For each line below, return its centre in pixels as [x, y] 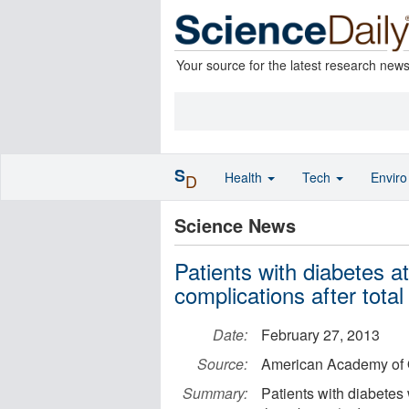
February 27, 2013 [320, 335]
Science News [235, 225]
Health [245, 177]
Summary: [215, 393]
